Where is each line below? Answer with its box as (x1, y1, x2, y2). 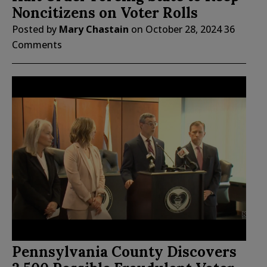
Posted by (12, 23, 59, 36)
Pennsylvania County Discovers (12, 243, 237, 262)
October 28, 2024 (145, 23, 222, 36)
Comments (12, 38, 62, 52)
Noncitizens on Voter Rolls (12, 4, 198, 23)
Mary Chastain (59, 23, 129, 36)
